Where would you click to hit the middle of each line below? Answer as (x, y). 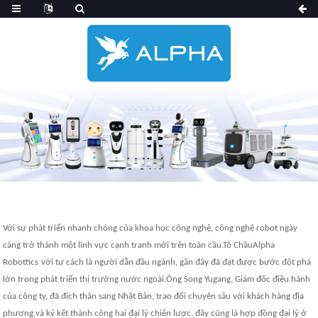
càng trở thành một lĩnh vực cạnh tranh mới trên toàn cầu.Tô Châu (128, 245)
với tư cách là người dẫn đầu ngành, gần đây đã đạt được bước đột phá (176, 262)
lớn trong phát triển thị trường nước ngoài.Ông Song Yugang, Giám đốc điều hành (157, 279)
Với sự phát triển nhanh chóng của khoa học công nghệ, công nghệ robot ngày (150, 228)
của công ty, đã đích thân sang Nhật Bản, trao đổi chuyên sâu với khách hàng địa (154, 296)
